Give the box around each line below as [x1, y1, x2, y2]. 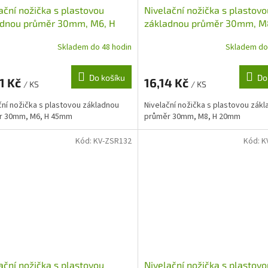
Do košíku [89, 72, 125, 83]
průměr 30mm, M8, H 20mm [144, 110, 240, 123]
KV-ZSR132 [93, 135, 132, 147]
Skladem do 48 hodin [57, 41, 132, 54]
